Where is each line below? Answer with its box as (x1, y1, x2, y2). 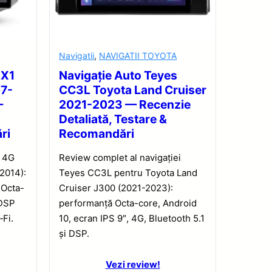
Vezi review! (105, 259, 160, 271)
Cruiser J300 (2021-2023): (59, 182, 173, 194)
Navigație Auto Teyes (59, 68, 177, 83)
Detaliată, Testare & (59, 112, 167, 127)
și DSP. (59, 228, 89, 240)
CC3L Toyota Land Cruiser (59, 83, 206, 98)
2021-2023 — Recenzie (59, 97, 191, 112)
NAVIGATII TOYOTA (99, 50, 177, 61)
